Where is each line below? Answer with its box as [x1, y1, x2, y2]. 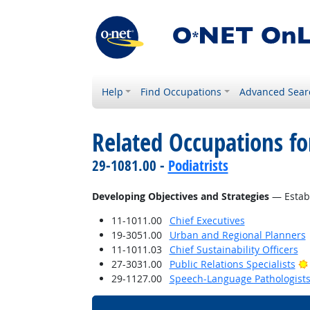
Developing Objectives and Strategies [91, 190, 269, 203]
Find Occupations [140, 85, 222, 98]
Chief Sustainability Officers [169, 243, 298, 256]
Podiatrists [167, 156, 228, 175]
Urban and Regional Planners [169, 228, 306, 241]
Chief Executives [169, 214, 245, 227]
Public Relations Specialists [169, 257, 295, 271]
